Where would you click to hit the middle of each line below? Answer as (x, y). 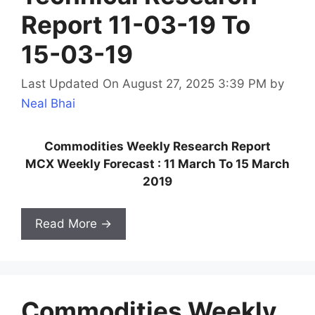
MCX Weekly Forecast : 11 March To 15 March (157, 163)
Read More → (73, 224)
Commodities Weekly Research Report (157, 146)
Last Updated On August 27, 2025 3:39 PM (144, 83)
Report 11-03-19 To (136, 25)
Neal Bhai (48, 103)
